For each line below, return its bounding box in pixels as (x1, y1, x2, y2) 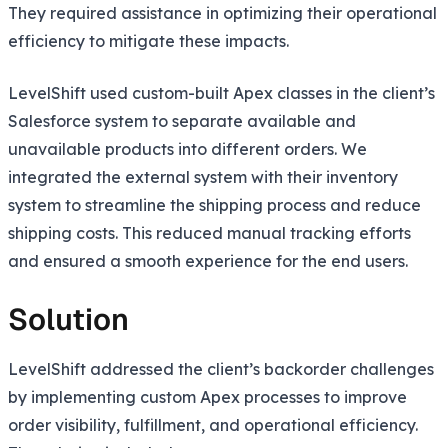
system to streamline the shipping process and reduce (8, 194, 421, 215)
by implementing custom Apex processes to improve (8, 386, 407, 407)
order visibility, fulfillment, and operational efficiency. (8, 414, 418, 435)
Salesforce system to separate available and (8, 110, 356, 131)
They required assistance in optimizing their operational (8, 2, 437, 23)
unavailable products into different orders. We (8, 138, 367, 159)
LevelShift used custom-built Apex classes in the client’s (8, 82, 435, 103)
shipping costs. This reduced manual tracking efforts (8, 222, 411, 243)
